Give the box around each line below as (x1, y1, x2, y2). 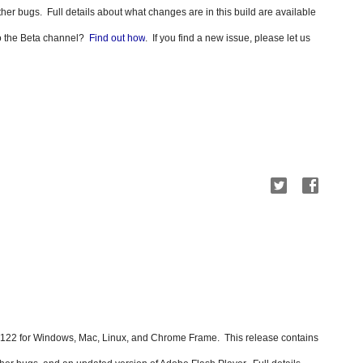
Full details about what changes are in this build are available (47, 6, 316, 18)
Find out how (89, 32, 145, 44)
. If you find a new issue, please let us (145, 32, 310, 44)
